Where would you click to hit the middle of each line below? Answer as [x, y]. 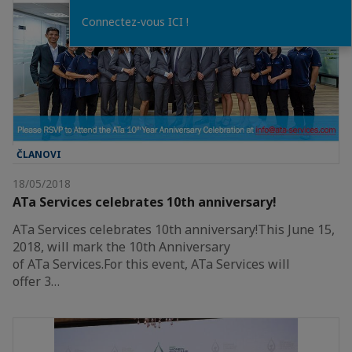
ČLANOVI [39, 154]
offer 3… [36, 281]
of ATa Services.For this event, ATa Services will [151, 264]
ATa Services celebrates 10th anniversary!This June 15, [174, 229]
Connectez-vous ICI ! [135, 21]
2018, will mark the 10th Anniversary [121, 246]
